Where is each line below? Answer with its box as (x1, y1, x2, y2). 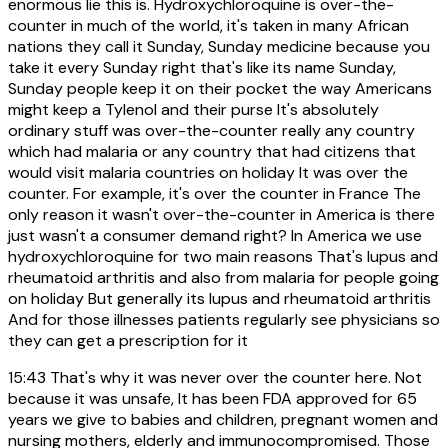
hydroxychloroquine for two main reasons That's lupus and (8, 245, 438, 267)
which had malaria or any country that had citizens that (8, 140, 416, 162)
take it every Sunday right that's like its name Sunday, (8, 56, 396, 78)
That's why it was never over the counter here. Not (46, 366, 422, 388)
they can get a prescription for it (8, 329, 248, 351)
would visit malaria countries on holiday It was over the (8, 161, 408, 183)
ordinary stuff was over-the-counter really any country (8, 119, 415, 141)
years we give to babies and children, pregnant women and (8, 408, 438, 430)
